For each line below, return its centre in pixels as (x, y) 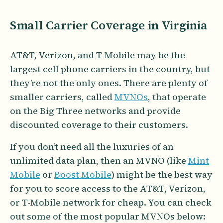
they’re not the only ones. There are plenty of (109, 83)
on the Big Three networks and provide (95, 111)
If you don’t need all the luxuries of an (92, 146)
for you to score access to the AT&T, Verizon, (108, 188)
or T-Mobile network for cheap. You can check (111, 202)
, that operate (177, 97)
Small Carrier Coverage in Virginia (109, 25)
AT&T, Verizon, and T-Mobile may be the (98, 55)
